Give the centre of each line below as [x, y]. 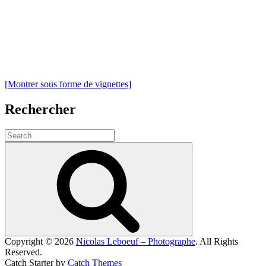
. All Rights [217, 241]
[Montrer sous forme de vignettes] [68, 84]
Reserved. [23, 252]
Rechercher [40, 109]
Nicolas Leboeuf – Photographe [136, 241]
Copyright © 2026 [40, 241]
